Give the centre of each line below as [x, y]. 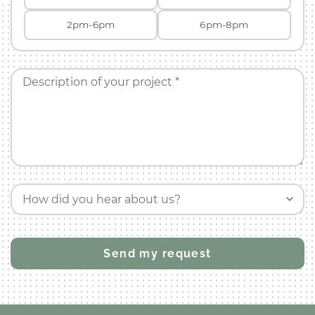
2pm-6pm [91, 25]
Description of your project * [101, 82]
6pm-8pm [224, 25]
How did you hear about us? [101, 199]
